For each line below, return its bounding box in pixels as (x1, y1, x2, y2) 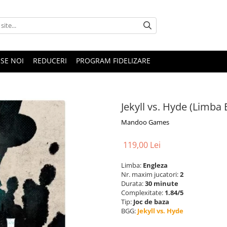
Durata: (121, 179, 145, 188)
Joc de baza (133, 197, 169, 206)
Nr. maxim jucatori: (121, 170, 180, 179)
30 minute (145, 179, 178, 188)
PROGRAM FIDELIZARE (76, 56, 150, 65)
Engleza (143, 161, 168, 170)
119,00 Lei (123, 139, 161, 150)
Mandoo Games (121, 118, 169, 127)
